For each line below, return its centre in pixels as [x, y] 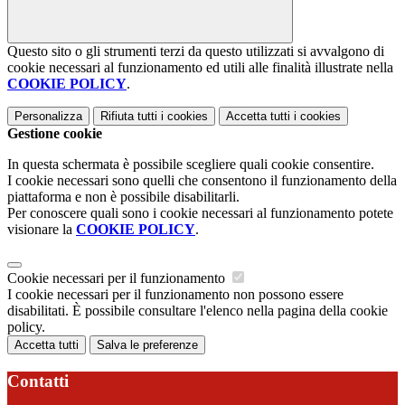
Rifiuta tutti [129, 117]
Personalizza [48, 117]
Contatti [38, 381]
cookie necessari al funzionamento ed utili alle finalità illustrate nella [200, 68]
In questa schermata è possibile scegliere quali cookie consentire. [191, 165]
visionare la [42, 230]
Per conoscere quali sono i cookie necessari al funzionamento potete [200, 213]
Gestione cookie [55, 134]
